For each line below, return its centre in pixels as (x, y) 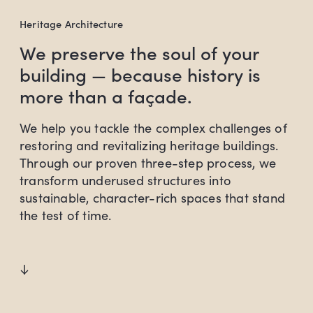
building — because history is (140, 74)
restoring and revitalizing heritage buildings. (149, 145)
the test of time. (65, 215)
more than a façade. (105, 95)
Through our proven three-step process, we (148, 162)
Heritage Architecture (71, 23)
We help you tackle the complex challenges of (153, 128)
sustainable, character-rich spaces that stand (152, 197)
